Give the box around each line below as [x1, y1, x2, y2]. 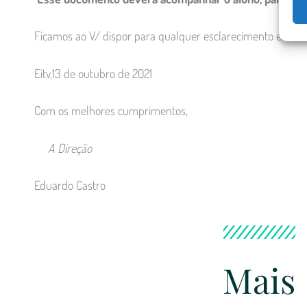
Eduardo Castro [34, 177, 106, 193]
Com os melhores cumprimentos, [34, 103, 188, 119]
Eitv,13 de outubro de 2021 [34, 65, 152, 81]
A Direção [34, 140, 92, 156]
